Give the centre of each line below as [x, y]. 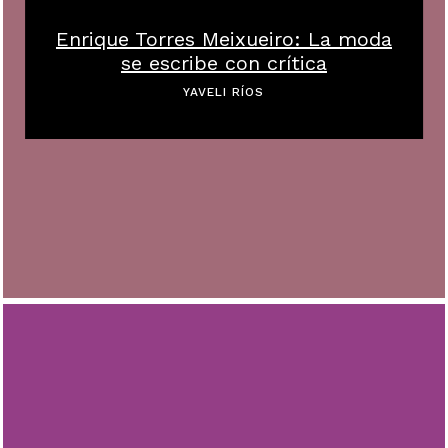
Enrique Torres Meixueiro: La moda [223, 38]
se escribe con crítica [223, 62]
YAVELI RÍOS [224, 91]
